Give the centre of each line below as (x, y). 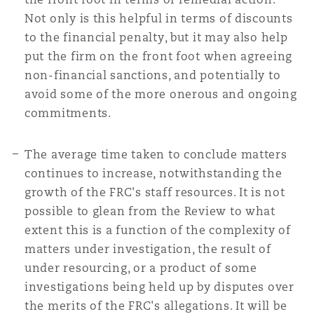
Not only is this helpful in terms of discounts (159, 19)
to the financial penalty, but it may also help (156, 37)
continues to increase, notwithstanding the (153, 173)
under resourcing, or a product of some (141, 268)
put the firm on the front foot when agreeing (159, 56)
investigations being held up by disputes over (159, 287)
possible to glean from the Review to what (150, 211)
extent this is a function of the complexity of (158, 230)
